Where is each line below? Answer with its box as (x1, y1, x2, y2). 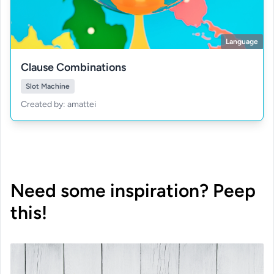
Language (226, 37, 258, 46)
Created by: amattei (21, 99, 96, 109)
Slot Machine (26, 82, 70, 91)
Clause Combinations (21, 61, 126, 74)
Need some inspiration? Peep (10, 179, 256, 202)
